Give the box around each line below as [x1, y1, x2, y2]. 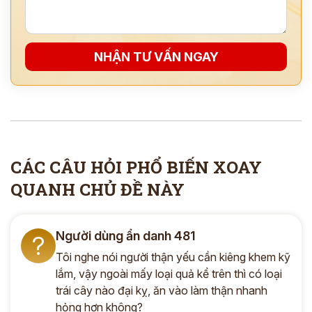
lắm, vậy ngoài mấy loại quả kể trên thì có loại [56, 267, 282, 281]
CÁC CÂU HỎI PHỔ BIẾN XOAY [10, 156, 262, 178]
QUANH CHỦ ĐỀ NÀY [10, 178, 185, 201]
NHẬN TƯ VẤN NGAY [93, 49, 219, 64]
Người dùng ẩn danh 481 [56, 228, 196, 243]
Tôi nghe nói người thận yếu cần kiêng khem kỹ [56, 250, 290, 264]
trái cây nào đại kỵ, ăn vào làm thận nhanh [56, 283, 267, 297]
